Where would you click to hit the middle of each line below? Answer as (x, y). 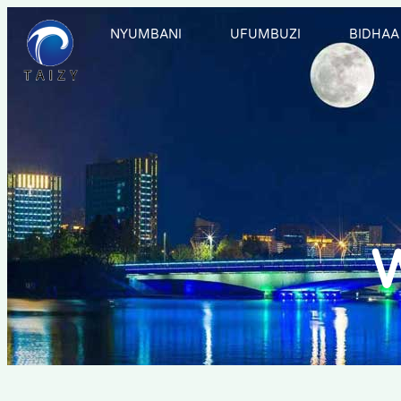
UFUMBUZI (265, 34)
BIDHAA (374, 34)
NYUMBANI (146, 34)
